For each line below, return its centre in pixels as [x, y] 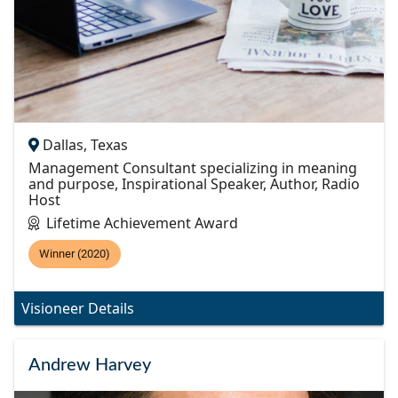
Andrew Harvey [90, 365]
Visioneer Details [78, 308]
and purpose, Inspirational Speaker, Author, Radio [194, 183]
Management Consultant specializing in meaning [193, 167]
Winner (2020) [75, 253]
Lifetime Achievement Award [142, 223]
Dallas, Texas [85, 144]
